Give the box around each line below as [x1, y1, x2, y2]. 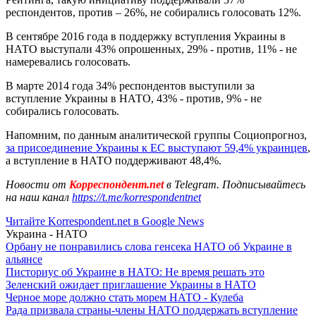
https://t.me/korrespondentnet [72, 190, 201, 203]
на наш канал [6, 190, 72, 203]
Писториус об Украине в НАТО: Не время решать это [6, 265, 265, 278]
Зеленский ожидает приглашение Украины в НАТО [6, 278, 256, 291]
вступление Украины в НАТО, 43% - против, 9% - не [6, 92, 262, 104]
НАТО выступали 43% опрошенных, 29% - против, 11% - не [6, 42, 297, 55]
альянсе [6, 253, 42, 265]
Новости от [6, 178, 66, 190]
